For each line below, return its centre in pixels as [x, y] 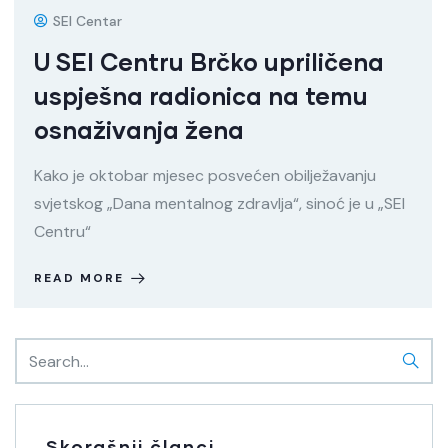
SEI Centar [87, 21]
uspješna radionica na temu [201, 95]
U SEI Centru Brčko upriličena [209, 61]
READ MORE [79, 278]
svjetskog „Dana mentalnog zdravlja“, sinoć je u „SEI [219, 203]
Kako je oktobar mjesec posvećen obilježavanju [205, 175]
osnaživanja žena [139, 129]
